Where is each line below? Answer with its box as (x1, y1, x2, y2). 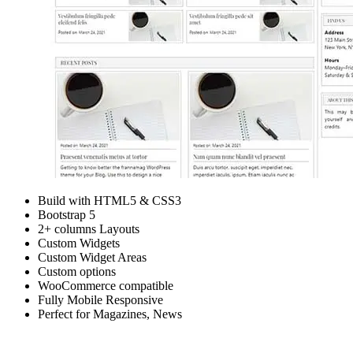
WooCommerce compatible (38, 278, 173, 292)
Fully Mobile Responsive (38, 292, 163, 307)
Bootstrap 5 (38, 207, 95, 221)
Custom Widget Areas (38, 250, 147, 264)
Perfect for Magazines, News (38, 307, 182, 321)
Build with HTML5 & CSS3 (38, 193, 181, 207)
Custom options (38, 264, 116, 278)
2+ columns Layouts (38, 221, 139, 236)
